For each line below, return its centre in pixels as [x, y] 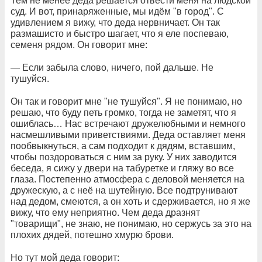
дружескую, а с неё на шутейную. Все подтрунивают [124, 191]
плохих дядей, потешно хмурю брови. [92, 235]
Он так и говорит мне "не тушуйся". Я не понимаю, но [126, 102]
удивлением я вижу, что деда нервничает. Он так [115, 23]
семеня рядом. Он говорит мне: [79, 45]
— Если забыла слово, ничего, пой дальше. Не [112, 68]
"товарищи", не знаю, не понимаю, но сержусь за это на [131, 224]
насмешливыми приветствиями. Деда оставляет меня [128, 135]
